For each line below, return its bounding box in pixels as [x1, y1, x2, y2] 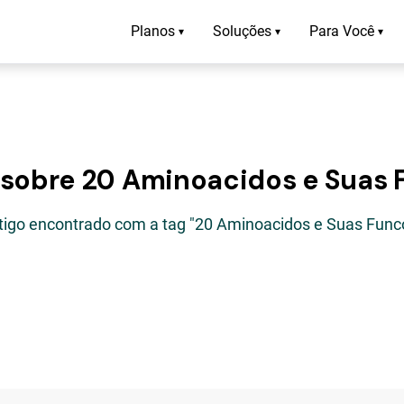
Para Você [309, 23, 374, 40]
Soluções [213, 23, 271, 40]
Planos [131, 23, 175, 40]
